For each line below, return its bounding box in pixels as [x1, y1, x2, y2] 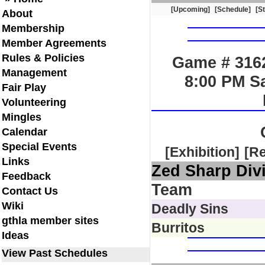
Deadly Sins [151, 201, 228, 216]
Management [2, 67, 67, 79]
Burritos [151, 220, 205, 235]
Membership [2, 22, 64, 34]
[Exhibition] [164, 144, 240, 160]
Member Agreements [2, 37, 106, 49]
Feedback [2, 170, 51, 182]
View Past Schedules [2, 247, 108, 259]
